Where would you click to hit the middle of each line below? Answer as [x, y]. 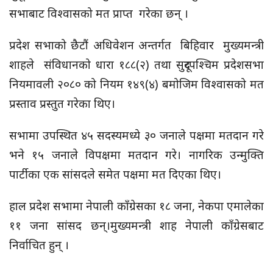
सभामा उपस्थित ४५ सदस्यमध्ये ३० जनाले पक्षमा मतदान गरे [136, 135]
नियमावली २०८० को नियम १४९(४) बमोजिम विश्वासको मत [136, 84]
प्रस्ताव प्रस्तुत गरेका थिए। [62, 104]
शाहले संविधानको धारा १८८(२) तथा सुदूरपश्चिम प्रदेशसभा [136, 65]
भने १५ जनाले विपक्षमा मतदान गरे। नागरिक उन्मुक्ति [136, 155]
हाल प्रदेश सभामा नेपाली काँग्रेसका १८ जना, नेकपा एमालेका [136, 206]
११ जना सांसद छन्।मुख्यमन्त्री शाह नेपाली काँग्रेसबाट [136, 225]
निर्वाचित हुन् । [41, 245]
